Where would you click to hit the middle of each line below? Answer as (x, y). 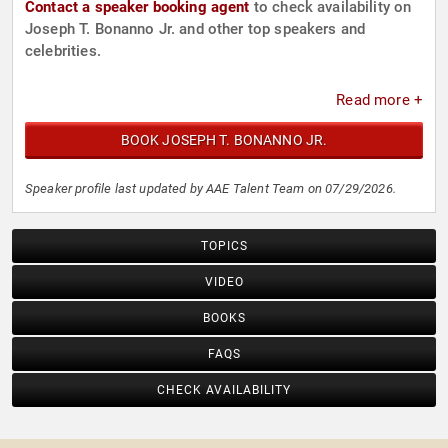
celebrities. (63, 51)
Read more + (379, 100)
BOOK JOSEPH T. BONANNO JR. (224, 140)
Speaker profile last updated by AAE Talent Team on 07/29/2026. (210, 189)
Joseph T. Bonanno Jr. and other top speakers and (195, 29)
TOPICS (224, 246)
